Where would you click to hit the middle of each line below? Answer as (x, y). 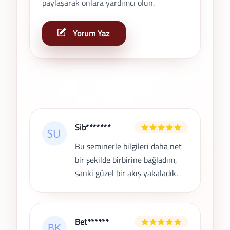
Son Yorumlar (52, 114)
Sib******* (93, 128)
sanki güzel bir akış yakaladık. (126, 173)
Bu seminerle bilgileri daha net (128, 147)
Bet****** (92, 222)
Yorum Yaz (91, 34)
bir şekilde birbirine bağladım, (126, 160)
